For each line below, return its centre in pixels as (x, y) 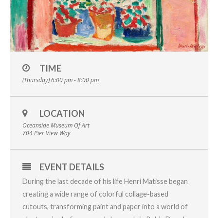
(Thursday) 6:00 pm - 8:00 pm (61, 80)
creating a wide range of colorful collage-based (95, 194)
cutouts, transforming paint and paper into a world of (105, 206)
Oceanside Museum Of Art (56, 125)
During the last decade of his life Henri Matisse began (105, 181)
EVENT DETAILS (72, 167)
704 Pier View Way (46, 133)
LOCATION (62, 113)
